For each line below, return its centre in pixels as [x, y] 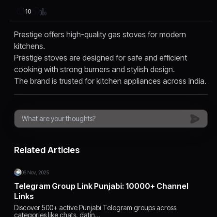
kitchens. [30, 46]
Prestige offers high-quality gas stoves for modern [100, 35]
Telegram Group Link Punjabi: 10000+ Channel [85, 186]
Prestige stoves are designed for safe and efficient [101, 58]
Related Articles [47, 150]
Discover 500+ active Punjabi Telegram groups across [95, 208]
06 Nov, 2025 [35, 173]
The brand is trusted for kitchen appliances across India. [110, 81]
